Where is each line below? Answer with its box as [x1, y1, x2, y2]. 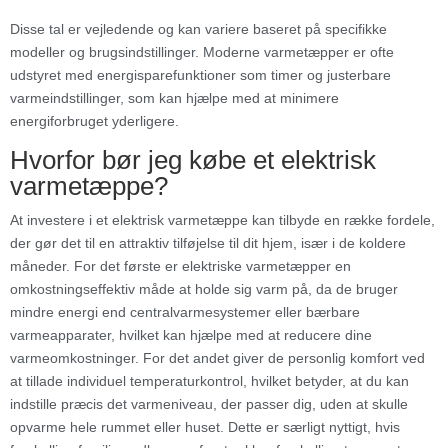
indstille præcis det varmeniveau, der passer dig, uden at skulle [10, 395, 408, 412]
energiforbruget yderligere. [10, 112, 179, 129]
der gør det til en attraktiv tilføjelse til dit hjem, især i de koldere [10, 234, 406, 251]
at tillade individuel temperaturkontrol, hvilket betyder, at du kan [10, 372, 409, 389]
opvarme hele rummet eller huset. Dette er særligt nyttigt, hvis [10, 418, 400, 435]
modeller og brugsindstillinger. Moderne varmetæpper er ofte [10, 43, 394, 60]
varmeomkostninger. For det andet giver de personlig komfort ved [10, 349, 425, 366]
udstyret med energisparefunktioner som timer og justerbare [10, 66, 391, 83]
